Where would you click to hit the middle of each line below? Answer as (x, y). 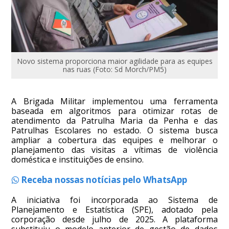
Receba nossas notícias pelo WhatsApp (103, 179)
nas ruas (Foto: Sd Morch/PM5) (114, 69)
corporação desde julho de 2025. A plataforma (114, 219)
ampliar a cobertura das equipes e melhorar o (114, 140)
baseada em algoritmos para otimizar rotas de (114, 111)
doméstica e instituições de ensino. (78, 159)
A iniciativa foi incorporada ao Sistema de (114, 200)
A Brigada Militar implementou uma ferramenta (114, 101)
